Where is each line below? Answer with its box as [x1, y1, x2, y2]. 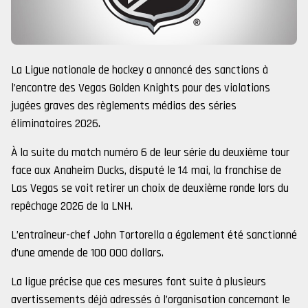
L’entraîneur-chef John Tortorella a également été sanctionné [11, 228, 297, 243]
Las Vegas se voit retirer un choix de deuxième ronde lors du [11, 181, 289, 196]
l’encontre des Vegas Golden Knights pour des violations [11, 80, 270, 96]
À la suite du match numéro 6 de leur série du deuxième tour [11, 145, 289, 160]
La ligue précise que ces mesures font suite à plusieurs [11, 274, 266, 289]
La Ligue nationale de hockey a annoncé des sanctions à [11, 63, 268, 78]
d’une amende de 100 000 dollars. [11, 245, 164, 261]
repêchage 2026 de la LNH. [11, 199, 133, 214]
